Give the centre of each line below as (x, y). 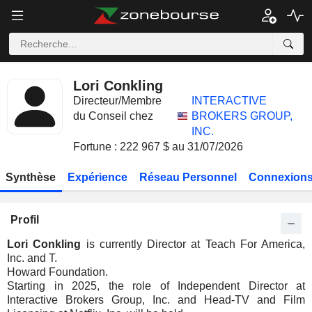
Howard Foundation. (57, 272)
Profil (25, 220)
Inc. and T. (32, 258)
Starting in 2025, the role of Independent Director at (156, 286)
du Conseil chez (113, 116)
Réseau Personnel (188, 177)
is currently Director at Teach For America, (193, 244)
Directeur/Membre (117, 101)
